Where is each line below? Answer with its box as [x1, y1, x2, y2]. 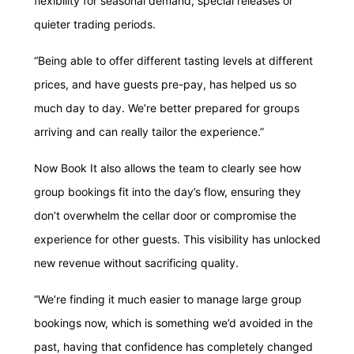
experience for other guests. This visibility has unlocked [34, 232, 321, 247]
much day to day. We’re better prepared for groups [34, 101, 299, 115]
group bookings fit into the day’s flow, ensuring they [34, 185, 301, 199]
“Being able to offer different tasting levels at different [34, 54, 313, 68]
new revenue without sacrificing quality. [34, 256, 239, 270]
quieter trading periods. [34, 17, 156, 32]
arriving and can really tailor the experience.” [34, 125, 267, 139]
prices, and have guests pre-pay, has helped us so [34, 77, 296, 92]
